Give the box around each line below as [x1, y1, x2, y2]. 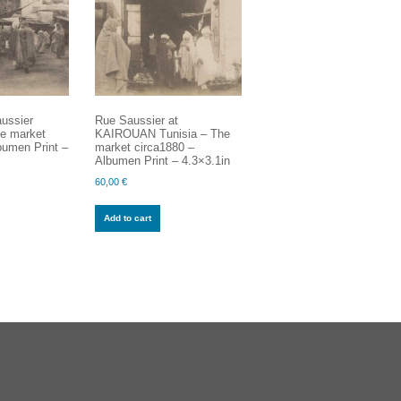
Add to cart [103, 213, 151, 224]
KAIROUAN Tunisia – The [94, 126, 230, 141]
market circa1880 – [94, 140, 194, 154]
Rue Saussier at [94, 113, 178, 127]
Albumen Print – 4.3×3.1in [94, 153, 230, 167]
